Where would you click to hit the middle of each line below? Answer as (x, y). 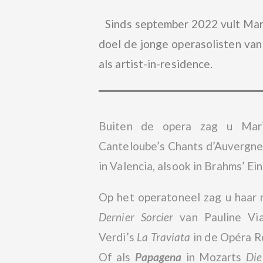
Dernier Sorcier (136, 217)
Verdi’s (118, 237)
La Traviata (164, 237)
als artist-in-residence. (156, 64)
